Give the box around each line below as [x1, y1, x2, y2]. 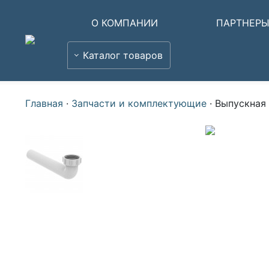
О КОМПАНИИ [91, 16, 159, 29]
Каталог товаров [83, 49, 163, 61]
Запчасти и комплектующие [71, 97, 207, 109]
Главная [25, 97, 63, 109]
